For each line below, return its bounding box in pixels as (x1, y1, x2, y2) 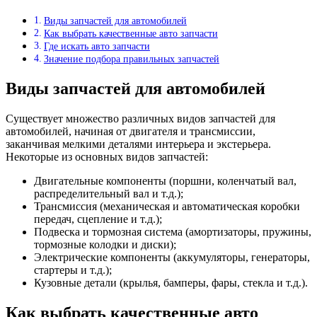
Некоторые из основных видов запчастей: (6, 151, 208, 163)
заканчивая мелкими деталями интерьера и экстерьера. (6, 138, 271, 150)
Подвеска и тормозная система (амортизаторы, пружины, (34, 226, 311, 238)
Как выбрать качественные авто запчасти (43, 28, 218, 40)
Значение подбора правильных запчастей (43, 53, 219, 65)
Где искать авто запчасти (43, 40, 150, 52)
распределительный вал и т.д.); (34, 188, 183, 200)
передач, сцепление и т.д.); (34, 213, 162, 225)
